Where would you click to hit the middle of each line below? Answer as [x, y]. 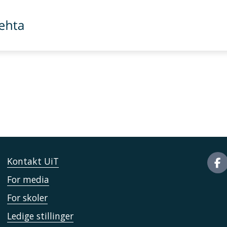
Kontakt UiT [33, 161]
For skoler [28, 198]
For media [28, 179]
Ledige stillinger [41, 216]
